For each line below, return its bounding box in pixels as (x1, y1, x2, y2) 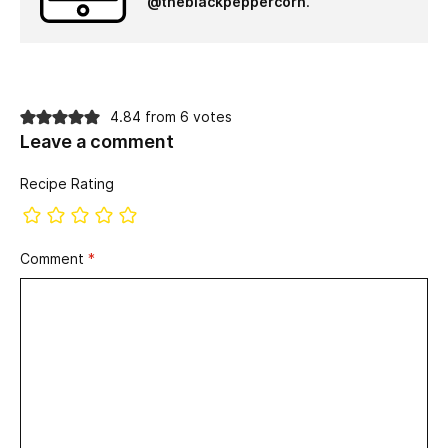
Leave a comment (20, 131, 174, 153)
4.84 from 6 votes (110, 109, 232, 126)
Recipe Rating (20, 176, 114, 193)
